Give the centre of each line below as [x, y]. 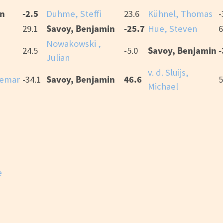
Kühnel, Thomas [180, 14]
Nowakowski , [74, 44]
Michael [163, 87]
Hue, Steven [172, 29]
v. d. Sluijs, [168, 73]
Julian [58, 58]
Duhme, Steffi [74, 14]
